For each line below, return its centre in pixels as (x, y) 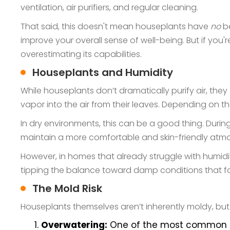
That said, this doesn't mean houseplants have (116, 26)
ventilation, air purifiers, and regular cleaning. (109, 7)
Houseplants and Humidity (103, 72)
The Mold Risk (67, 188)
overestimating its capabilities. (81, 54)
